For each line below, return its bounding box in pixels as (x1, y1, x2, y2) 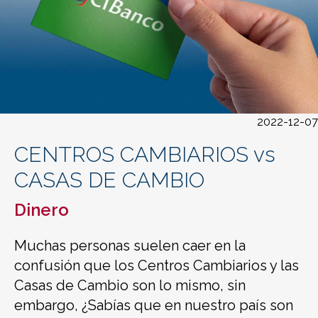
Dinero (14, 199, 69, 220)
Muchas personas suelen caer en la (14, 237, 246, 254)
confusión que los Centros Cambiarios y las (14, 257, 299, 274)
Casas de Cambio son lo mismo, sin (14, 277, 246, 294)
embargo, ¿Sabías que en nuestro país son (14, 297, 293, 314)
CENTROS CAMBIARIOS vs (14, 142, 275, 167)
